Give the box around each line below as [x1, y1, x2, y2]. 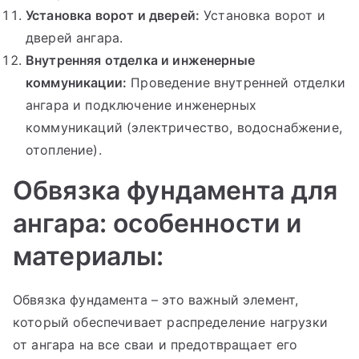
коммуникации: [26, 74, 127, 91]
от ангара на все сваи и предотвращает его [13, 336, 298, 353]
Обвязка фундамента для [13, 174, 338, 206]
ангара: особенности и [13, 207, 302, 239]
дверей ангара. [26, 29, 123, 46]
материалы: [13, 240, 164, 272]
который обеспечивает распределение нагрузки [13, 313, 328, 330]
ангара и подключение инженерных [26, 96, 256, 113]
